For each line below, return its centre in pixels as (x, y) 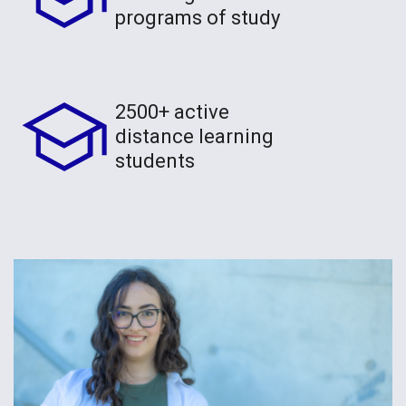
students (155, 160)
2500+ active (172, 111)
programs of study (198, 17)
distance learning (194, 136)
